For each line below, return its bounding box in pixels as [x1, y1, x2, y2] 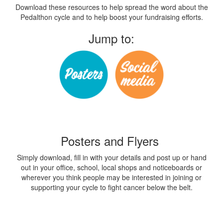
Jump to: [89, 29, 134, 47]
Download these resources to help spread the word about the [15, 2, 208, 12]
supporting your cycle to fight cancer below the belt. [30, 182, 193, 192]
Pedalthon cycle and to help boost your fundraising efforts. [20, 12, 203, 22]
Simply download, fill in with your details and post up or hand [16, 152, 207, 162]
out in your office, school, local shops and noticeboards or [21, 162, 202, 172]
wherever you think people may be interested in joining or [21, 172, 202, 182]
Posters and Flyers [61, 132, 162, 149]
